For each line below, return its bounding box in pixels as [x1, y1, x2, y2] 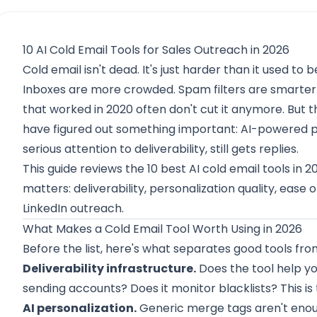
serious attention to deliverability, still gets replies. [23, 141, 299, 157]
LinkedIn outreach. [23, 200, 125, 217]
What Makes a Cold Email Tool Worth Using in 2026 [23, 221, 303, 237]
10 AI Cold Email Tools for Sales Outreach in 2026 [23, 42, 290, 58]
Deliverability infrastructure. [23, 260, 197, 277]
